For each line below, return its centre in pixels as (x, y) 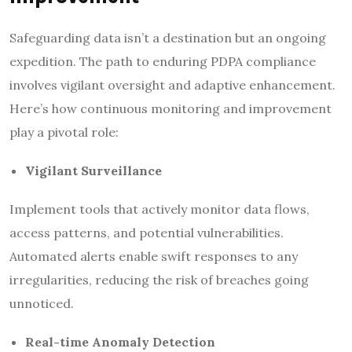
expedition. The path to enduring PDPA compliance (163, 61)
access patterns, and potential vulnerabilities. (147, 232)
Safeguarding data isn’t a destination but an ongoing (168, 37)
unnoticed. (42, 303)
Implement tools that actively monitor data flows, (159, 209)
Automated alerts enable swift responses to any (154, 256)
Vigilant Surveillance (93, 170)
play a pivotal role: (64, 132)
